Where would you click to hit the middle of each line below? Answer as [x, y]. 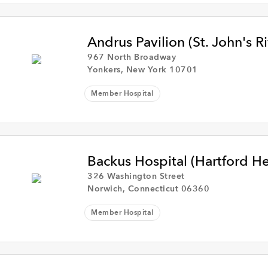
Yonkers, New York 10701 [143, 70]
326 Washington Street [136, 176]
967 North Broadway [132, 57]
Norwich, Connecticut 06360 [149, 189]
